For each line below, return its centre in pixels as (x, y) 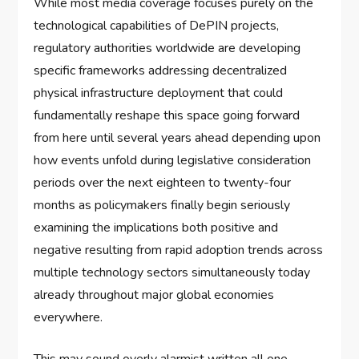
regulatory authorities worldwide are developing (167, 48)
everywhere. (69, 318)
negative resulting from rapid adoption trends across (179, 250)
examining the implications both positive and (156, 228)
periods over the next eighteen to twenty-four (163, 183)
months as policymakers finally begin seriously (162, 206)
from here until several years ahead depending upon (177, 138)
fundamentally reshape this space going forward (167, 116)
